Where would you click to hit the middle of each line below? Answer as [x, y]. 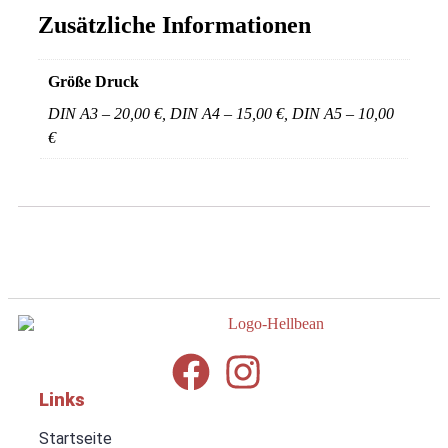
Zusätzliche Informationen [174, 24]
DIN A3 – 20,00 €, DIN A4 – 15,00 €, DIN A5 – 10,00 [221, 113]
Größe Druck [93, 81]
